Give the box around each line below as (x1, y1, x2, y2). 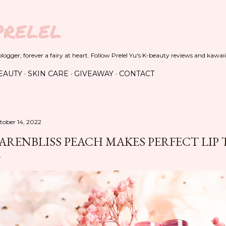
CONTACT (119, 69, 154, 78)
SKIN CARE (28, 69, 69, 78)
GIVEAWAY (74, 69, 114, 78)
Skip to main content (72, 6, 154, 19)
